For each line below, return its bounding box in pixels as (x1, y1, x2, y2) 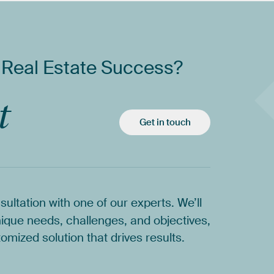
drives (111, 231, 143, 246)
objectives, (154, 213, 211, 228)
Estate (43, 56, 97, 80)
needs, (27, 213, 64, 228)
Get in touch (139, 116, 191, 129)
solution (42, 231, 84, 246)
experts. (131, 196, 175, 211)
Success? (101, 56, 183, 80)
